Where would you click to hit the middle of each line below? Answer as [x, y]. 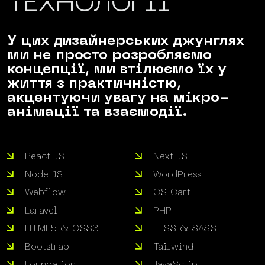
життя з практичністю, [94, 84]
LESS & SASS [185, 229]
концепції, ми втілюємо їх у [117, 70]
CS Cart [172, 193]
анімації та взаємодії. [97, 113]
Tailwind [173, 247]
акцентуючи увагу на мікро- [118, 98]
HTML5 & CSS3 [62, 229]
